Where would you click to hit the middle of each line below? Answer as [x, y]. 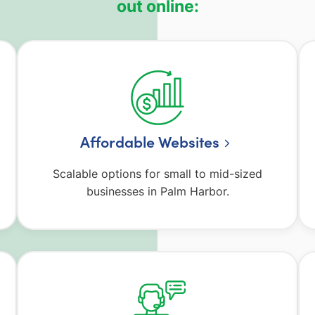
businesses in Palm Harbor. [157, 192]
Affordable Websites [150, 141]
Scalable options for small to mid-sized [157, 174]
